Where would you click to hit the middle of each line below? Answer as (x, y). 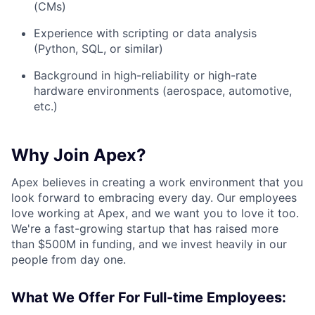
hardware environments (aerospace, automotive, (163, 91)
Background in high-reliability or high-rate (145, 75)
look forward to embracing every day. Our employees (154, 198)
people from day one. (69, 259)
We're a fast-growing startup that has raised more (145, 229)
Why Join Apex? (79, 155)
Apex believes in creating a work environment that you (157, 182)
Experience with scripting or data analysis (145, 33)
